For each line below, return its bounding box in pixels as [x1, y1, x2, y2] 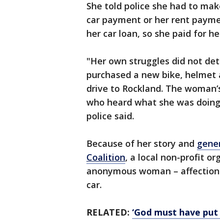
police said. [86, 110, 137, 122]
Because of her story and [86, 137, 197, 150]
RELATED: [86, 206, 132, 219]
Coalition [86, 151, 125, 164]
